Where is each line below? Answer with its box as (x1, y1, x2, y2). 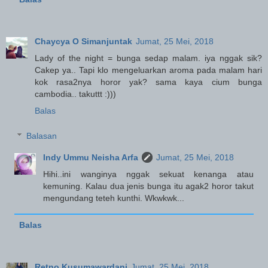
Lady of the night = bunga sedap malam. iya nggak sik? (35, 53, 262, 63)
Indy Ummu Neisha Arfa (43, 152, 139, 162)
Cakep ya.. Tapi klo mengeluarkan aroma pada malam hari (35, 65, 262, 75)
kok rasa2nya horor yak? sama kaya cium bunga (35, 77, 262, 87)
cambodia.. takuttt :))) (35, 89, 116, 99)
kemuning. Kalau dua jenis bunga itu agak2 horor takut (43, 181, 254, 191)
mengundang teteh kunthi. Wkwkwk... (43, 193, 185, 203)
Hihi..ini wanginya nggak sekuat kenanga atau (43, 169, 254, 179)
